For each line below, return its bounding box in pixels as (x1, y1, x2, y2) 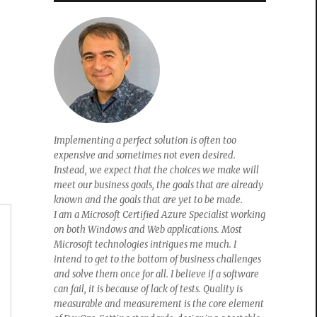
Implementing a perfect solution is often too (54, 134, 236, 146)
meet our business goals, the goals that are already (54, 178, 263, 191)
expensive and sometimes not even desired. (54, 149, 236, 161)
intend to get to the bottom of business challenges (54, 253, 261, 265)
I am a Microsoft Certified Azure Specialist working (54, 208, 265, 221)
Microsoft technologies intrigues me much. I (54, 238, 236, 250)
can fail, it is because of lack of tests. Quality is (54, 282, 243, 295)
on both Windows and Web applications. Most (54, 223, 242, 236)
